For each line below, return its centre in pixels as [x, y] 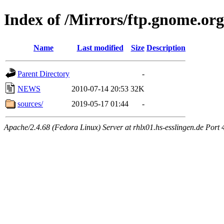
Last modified [100, 47]
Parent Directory [43, 73]
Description [166, 47]
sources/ [30, 103]
